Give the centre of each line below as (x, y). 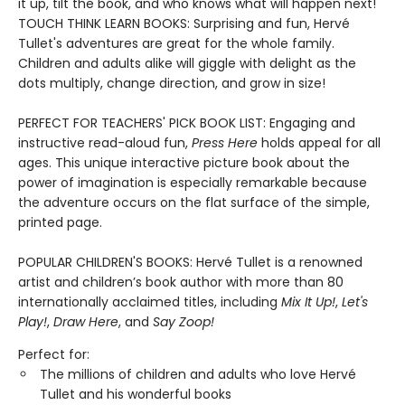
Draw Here (86, 322)
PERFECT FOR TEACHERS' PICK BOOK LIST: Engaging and (187, 123)
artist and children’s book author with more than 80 (181, 282)
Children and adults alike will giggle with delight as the (187, 63)
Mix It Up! (308, 302)
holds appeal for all (319, 143)
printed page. (60, 222)
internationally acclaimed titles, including (150, 302)
